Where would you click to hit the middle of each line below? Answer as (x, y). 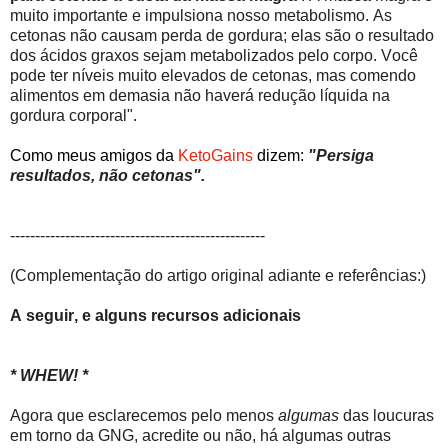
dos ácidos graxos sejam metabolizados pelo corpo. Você (214, 55)
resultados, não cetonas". (107, 175)
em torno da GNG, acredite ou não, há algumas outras (200, 435)
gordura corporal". (73, 115)
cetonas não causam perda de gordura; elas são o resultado (222, 35)
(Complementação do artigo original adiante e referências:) (218, 275)
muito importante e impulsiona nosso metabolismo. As (201, 15)
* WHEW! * (49, 375)
